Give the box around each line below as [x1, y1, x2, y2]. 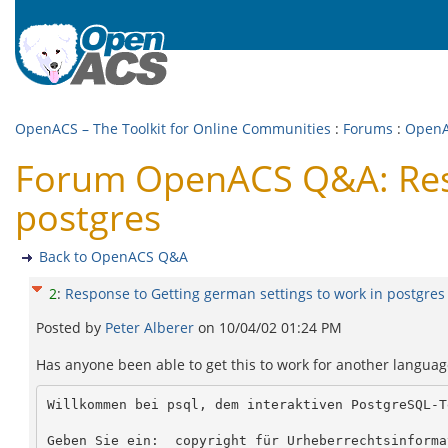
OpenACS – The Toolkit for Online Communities [15, 119, 331, 138]
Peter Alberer [105, 318, 198, 337]
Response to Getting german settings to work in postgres [65, 284, 445, 303]
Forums [343, 119, 393, 138]
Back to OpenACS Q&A [39, 247, 188, 266]
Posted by [36, 318, 105, 337]
